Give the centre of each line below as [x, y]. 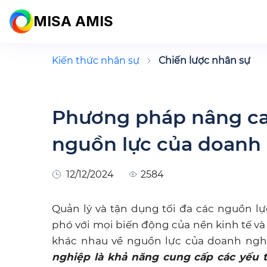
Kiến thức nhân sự [96, 60]
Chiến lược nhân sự [204, 60]
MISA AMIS [73, 21]
